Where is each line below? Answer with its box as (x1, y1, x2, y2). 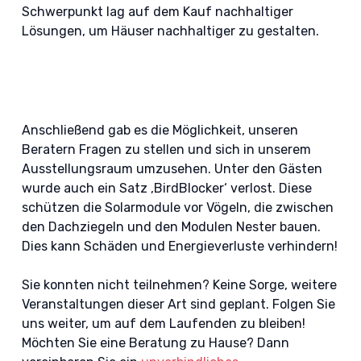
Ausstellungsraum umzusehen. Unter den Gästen (21, 161, 322, 176)
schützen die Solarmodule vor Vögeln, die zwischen (21, 200, 334, 215)
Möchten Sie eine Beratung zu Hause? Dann (21, 335, 289, 351)
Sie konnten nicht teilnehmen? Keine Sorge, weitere (21, 277, 337, 293)
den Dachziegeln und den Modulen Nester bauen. (21, 219, 321, 234)
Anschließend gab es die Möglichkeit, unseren (21, 122, 298, 138)
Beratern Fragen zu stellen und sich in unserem (21, 142, 311, 157)
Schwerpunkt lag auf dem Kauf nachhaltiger (21, 4, 293, 19)
